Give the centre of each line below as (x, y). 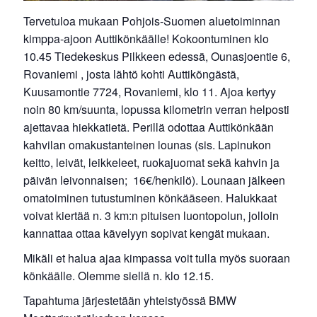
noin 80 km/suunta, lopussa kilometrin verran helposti (157, 109)
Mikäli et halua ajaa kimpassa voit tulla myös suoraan (157, 258)
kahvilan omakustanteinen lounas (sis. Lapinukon (148, 145)
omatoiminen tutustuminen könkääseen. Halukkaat (150, 198)
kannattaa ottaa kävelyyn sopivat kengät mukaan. (147, 233)
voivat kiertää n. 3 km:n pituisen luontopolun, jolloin (151, 215)
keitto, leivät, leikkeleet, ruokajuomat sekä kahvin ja (152, 162)
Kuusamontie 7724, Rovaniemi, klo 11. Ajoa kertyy (150, 92)
